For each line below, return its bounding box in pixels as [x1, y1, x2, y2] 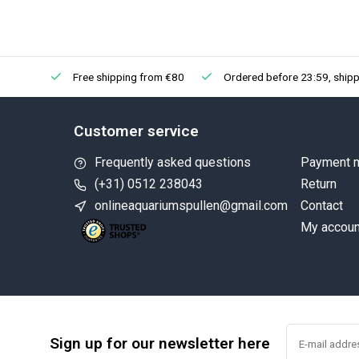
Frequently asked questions [95, 155, 251, 170]
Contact [300, 198, 343, 213]
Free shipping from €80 [71, 71, 184, 83]
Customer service [74, 122, 199, 140]
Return [300, 176, 337, 192]
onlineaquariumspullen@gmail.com [95, 198, 288, 213]
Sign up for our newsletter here [50, 334, 270, 353]
